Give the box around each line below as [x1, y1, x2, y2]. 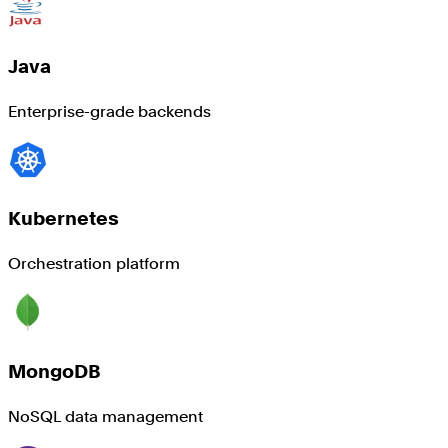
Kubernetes [8, 207, 119, 231]
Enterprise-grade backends [8, 101, 211, 121]
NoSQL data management [8, 406, 203, 426]
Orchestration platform [8, 254, 180, 274]
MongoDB [8, 359, 101, 383]
